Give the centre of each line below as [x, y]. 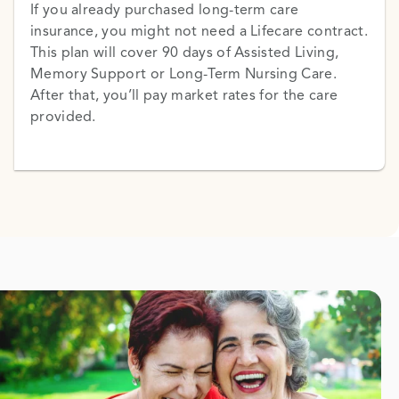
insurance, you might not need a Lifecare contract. [199, 31]
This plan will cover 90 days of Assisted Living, [184, 52]
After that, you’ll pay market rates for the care [184, 95]
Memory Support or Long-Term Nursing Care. [183, 73]
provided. [63, 116]
